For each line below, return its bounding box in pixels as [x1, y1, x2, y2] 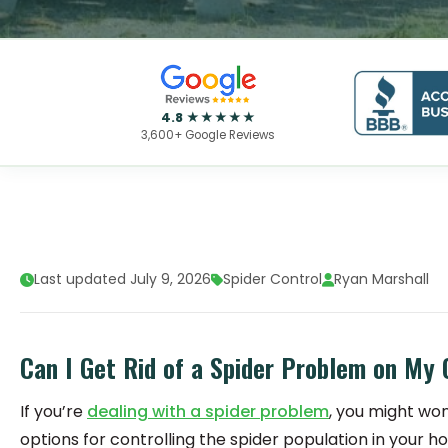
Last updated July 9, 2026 [34, 269, 211, 289]
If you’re [20, 400, 87, 423]
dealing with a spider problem [87, 400, 329, 423]
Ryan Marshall [334, 269, 429, 289]
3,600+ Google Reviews [141, 127, 275, 143]
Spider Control [223, 269, 322, 289]
